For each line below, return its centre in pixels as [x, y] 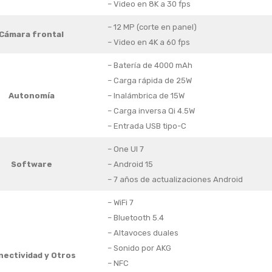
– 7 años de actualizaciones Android [175, 180]
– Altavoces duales [143, 233]
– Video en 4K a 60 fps [148, 42]
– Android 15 [130, 165]
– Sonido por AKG [139, 248]
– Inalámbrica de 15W [146, 96]
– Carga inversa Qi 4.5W [151, 111]
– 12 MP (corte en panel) [152, 27]
